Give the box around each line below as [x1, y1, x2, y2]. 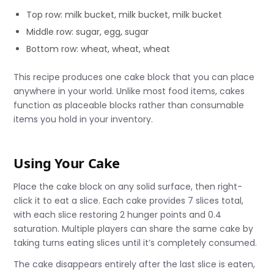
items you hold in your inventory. [13, 113, 154, 126]
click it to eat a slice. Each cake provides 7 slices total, [13, 194, 244, 207]
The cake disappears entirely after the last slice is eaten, [13, 258, 256, 271]
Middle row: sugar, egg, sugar [26, 26, 149, 39]
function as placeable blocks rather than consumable [13, 99, 245, 112]
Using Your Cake [13, 154, 120, 172]
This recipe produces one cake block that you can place [13, 71, 255, 84]
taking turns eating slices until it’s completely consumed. [13, 237, 257, 250]
